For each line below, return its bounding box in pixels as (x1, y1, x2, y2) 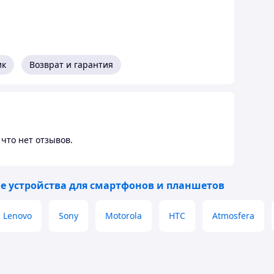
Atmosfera (212, 210, 254, 221)
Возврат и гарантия (29, 59, 113, 70)
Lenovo (3, 210, 32, 221)
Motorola (105, 210, 142, 221)
